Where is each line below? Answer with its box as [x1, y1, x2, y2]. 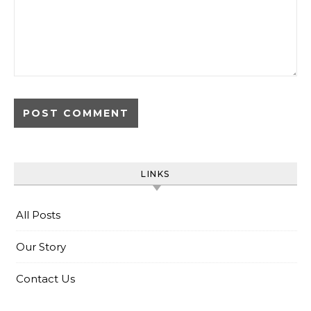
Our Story [16, 239, 66, 253]
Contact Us [16, 271, 75, 285]
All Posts [16, 208, 60, 221]
